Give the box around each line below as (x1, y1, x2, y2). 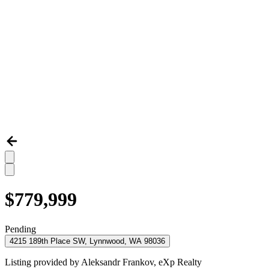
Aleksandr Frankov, (81, 256, 159, 267)
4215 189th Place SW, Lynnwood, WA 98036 (10, 236, 165, 246)
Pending (5, 223, 36, 234)
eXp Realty (159, 256, 202, 267)
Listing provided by (5, 256, 81, 267)
